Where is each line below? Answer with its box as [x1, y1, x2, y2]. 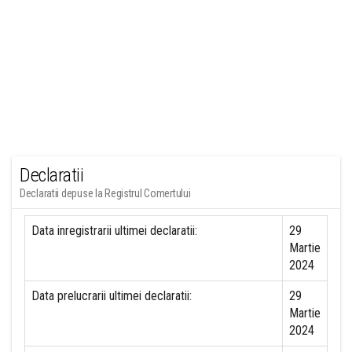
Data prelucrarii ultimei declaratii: [31, 288, 192, 303]
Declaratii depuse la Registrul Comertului [20, 187, 191, 200]
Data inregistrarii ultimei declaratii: [31, 223, 197, 238]
